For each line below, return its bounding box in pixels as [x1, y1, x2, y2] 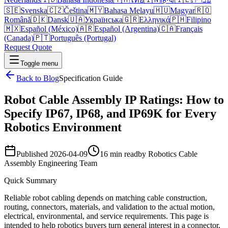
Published [16, 149, 48, 158]
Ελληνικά [139, 15, 170, 24]
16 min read [100, 149, 138, 158]
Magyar [170, 6, 195, 15]
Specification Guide [59, 74, 123, 82]
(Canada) [4, 34, 34, 42]
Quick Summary [4, 176, 57, 185]
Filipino [186, 15, 211, 24]
